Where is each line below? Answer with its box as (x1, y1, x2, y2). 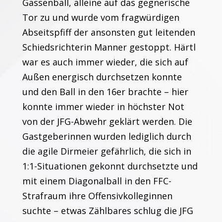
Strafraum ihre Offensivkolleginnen (22, 190, 172, 202)
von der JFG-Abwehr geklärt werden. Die (22, 115, 192, 127)
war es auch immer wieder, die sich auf (22, 56, 188, 68)
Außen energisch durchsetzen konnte (22, 71, 182, 83)
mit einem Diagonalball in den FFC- (22, 175, 171, 187)
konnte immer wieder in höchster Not (22, 101, 184, 112)
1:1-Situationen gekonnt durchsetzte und (22, 160, 198, 172)
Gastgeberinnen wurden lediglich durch (22, 130, 191, 142)
